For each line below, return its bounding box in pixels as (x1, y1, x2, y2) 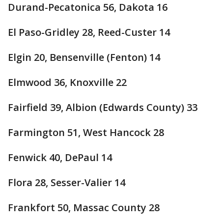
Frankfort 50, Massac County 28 (8, 201, 160, 214)
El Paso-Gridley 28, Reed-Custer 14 (8, 26, 170, 39)
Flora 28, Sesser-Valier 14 (8, 176, 125, 189)
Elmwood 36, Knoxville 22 (8, 76, 127, 89)
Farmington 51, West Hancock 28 (8, 126, 164, 139)
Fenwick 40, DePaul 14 (8, 151, 112, 164)
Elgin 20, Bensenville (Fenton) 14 (8, 51, 160, 64)
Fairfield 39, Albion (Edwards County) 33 (8, 101, 197, 114)
